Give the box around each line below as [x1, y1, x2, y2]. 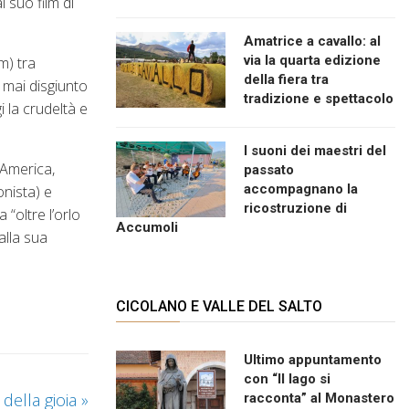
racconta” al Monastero [244, 389, 394, 406]
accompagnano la [244, 180, 358, 197]
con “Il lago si [244, 370, 330, 387]
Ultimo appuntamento [244, 351, 382, 368]
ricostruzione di [244, 199, 347, 216]
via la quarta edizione [244, 51, 381, 68]
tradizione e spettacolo [244, 89, 393, 107]
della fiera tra [244, 70, 329, 88]
